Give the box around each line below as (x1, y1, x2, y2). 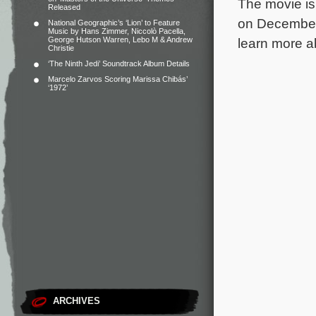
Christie (48, 44, 74, 52)
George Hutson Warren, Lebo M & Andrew (48, 35, 193, 44)
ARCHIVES (53, 296, 100, 306)
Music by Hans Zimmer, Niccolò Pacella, (48, 27, 186, 35)
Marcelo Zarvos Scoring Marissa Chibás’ (48, 75, 188, 83)
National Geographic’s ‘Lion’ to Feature (48, 18, 180, 27)
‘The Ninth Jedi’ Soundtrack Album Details (48, 59, 190, 68)
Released (48, 3, 80, 11)
